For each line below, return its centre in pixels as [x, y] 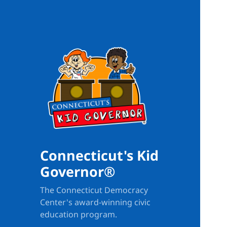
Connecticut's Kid [100, 156]
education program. [79, 215]
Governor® [78, 172]
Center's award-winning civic [96, 202]
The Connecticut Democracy [94, 190]
